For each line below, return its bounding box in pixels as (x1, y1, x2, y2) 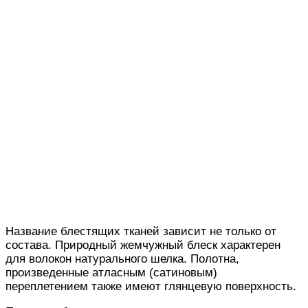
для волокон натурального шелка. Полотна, (5, 252, 239, 265)
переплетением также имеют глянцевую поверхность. (5, 279, 296, 293)
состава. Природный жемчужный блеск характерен (5, 238, 280, 252)
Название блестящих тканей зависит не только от (5, 224, 276, 238)
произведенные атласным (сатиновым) (5, 265, 217, 279)
